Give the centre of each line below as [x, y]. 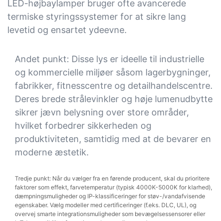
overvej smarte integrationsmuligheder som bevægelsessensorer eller [110, 214]
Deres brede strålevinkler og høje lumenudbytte [114, 99]
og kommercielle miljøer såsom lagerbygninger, [113, 72]
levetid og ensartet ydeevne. [67, 30]
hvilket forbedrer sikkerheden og [83, 125]
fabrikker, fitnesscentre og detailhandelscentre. [114, 85]
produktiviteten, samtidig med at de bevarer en [113, 139]
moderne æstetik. [52, 152]
